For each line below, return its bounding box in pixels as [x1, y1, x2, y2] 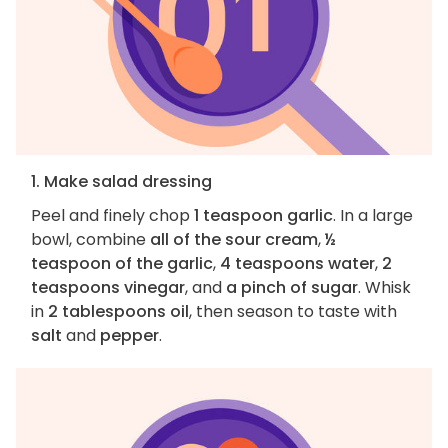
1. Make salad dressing [31, 170, 212, 194]
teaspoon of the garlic [31, 252, 213, 276]
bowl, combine [31, 228, 150, 252]
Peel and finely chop [31, 204, 194, 228]
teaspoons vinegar [31, 276, 185, 300]
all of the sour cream [150, 228, 318, 252]
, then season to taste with [189, 300, 397, 324]
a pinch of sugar [226, 276, 358, 300]
